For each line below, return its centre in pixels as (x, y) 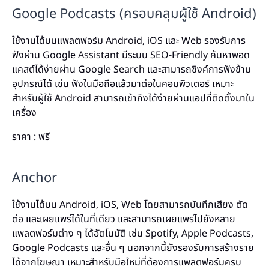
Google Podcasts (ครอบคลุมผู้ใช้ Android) (134, 14)
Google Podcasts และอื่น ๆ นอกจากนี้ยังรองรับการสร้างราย (133, 248)
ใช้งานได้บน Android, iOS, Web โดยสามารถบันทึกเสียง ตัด (130, 205)
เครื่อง (24, 113)
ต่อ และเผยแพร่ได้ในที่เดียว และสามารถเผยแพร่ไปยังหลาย (124, 219)
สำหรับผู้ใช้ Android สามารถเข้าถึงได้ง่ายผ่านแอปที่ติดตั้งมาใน (133, 98)
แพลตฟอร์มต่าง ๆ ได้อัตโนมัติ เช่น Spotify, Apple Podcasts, (133, 234)
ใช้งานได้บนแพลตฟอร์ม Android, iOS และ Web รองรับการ (129, 41)
